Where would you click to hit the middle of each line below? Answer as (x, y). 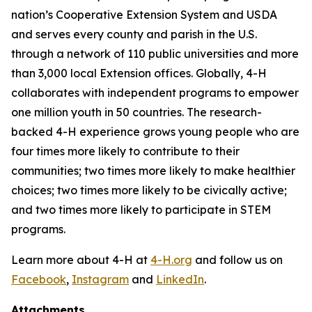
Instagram (100, 279)
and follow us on (237, 260)
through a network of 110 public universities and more (155, 54)
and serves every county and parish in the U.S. (134, 34)
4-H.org (171, 260)
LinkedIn (180, 279)
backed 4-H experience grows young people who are (155, 132)
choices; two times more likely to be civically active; (149, 190)
